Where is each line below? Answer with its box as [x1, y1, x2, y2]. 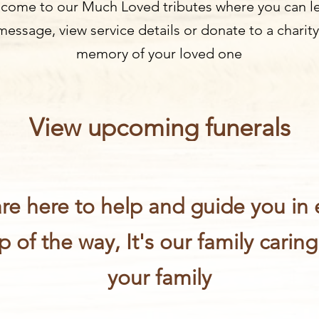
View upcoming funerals [28, 112, 291, 142]
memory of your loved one [76, 45, 242, 62]
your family [108, 265, 211, 291]
